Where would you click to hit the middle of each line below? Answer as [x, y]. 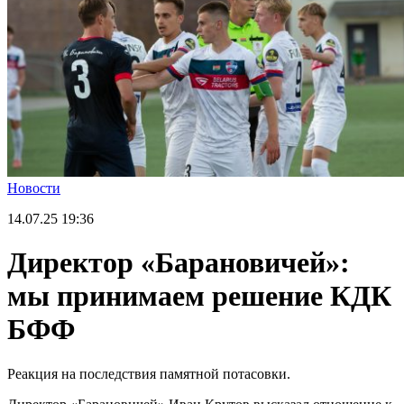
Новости [34, 188]
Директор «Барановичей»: [179, 263]
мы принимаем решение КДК [199, 296]
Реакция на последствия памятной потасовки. [149, 373]
